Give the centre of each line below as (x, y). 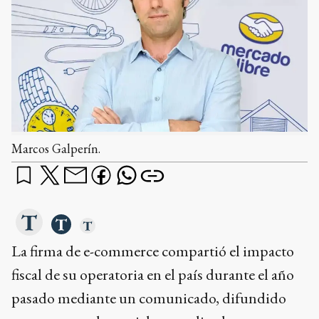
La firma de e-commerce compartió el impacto (153, 251)
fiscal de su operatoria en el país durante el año (153, 275)
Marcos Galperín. (56, 149)
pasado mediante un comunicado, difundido (149, 298)
